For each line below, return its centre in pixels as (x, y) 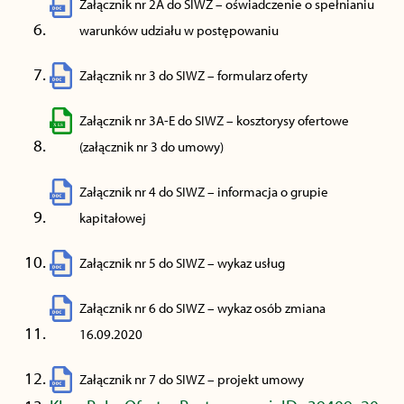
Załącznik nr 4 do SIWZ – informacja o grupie (204, 192)
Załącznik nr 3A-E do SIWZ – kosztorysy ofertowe (214, 120)
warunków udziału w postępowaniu (179, 30)
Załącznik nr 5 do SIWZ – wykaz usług (182, 263)
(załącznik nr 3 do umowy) (151, 147)
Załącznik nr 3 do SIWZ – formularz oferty (193, 75)
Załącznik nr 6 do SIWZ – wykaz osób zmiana (202, 308)
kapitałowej (113, 218)
